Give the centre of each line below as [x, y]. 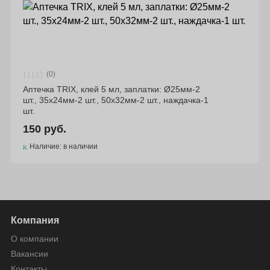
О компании [34, 239]
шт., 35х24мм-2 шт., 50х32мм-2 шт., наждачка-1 [115, 100]
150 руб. [44, 129]
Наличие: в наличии [63, 146]
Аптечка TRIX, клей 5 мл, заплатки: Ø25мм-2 [111, 89]
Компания [35, 220]
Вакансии [29, 254]
